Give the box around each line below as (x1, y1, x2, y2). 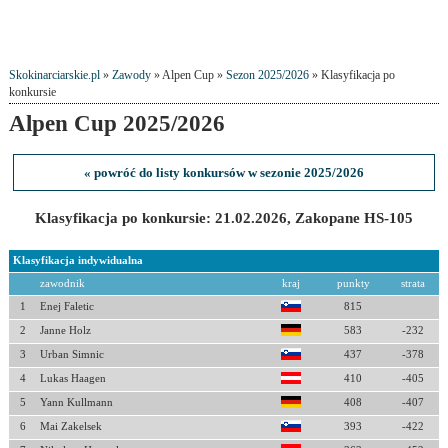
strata (400, 278, 425, 289)
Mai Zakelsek (39, 421, 102, 432)
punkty (336, 278, 370, 289)
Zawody (111, 69, 151, 82)
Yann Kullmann (39, 397, 113, 408)
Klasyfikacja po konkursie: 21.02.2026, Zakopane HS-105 (34, 210, 413, 226)
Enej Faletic (39, 301, 94, 312)
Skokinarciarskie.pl (8, 69, 100, 82)
